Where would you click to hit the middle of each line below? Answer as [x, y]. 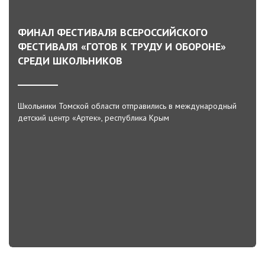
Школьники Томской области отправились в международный [127, 106]
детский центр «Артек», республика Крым [93, 118]
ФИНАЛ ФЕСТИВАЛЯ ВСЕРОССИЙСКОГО [113, 32]
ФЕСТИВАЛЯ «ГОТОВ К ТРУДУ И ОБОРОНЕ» [122, 46]
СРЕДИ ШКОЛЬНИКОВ [70, 61]
